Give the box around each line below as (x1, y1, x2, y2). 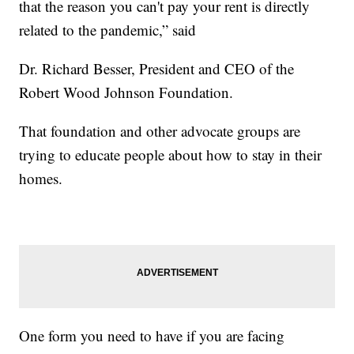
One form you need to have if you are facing (19, 325, 285, 345)
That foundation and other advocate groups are (19, 120, 301, 141)
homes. (19, 168, 63, 188)
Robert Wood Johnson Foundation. (19, 81, 234, 102)
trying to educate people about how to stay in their (19, 144, 322, 164)
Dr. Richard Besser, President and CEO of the (19, 58, 295, 78)
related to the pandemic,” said (19, 19, 197, 40)
